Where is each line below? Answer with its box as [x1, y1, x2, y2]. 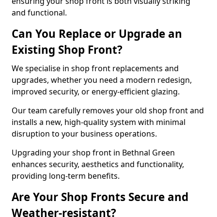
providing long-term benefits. [12, 170, 120, 181]
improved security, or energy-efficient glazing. [12, 86, 182, 97]
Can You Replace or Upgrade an [12, 26, 182, 41]
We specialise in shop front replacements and [12, 63, 179, 74]
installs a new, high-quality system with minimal [12, 117, 186, 127]
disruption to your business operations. [12, 128, 159, 139]
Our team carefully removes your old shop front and [12, 105, 204, 116]
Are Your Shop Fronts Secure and [12, 189, 188, 204]
